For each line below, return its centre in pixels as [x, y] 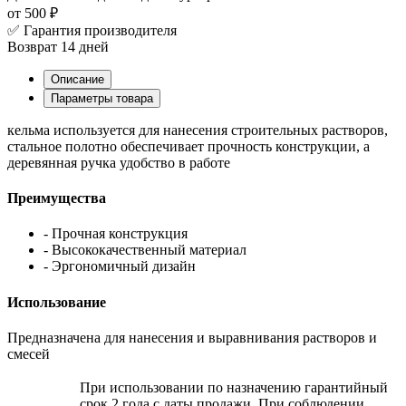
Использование [57, 302]
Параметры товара [102, 98]
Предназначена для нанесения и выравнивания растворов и [192, 337]
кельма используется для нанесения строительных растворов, [198, 130]
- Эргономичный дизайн [120, 266]
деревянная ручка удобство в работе [119, 162]
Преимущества [57, 198]
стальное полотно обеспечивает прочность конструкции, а [188, 146]
